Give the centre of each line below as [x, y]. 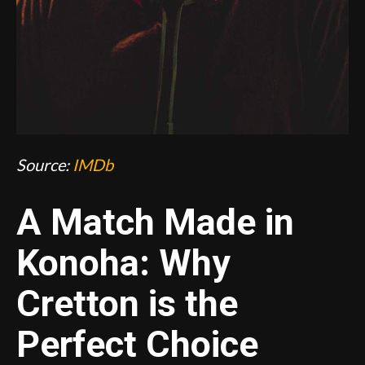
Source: [44, 165]
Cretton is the [127, 304]
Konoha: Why [123, 263]
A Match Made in [155, 222]
